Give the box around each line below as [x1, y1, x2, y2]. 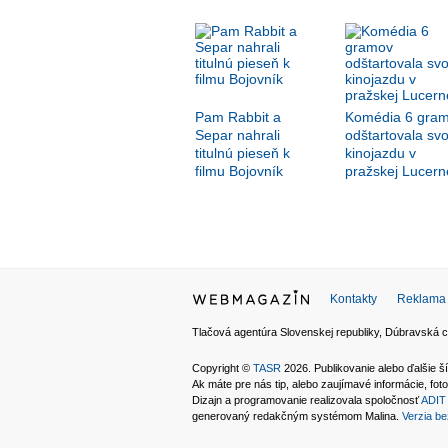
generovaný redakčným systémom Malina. [192, 410, 402, 423]
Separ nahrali [194, 127, 280, 144]
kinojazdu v [344, 145, 416, 162]
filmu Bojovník [194, 163, 283, 180]
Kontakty [330, 292, 377, 307]
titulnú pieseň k [194, 145, 290, 162]
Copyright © [192, 362, 253, 375]
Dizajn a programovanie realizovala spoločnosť [192, 394, 421, 407]
